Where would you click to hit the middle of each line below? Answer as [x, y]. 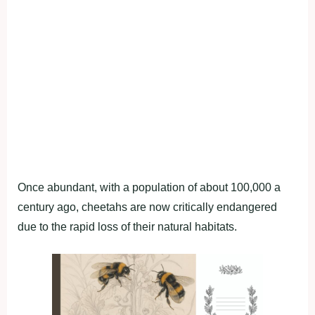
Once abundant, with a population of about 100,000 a [149, 188]
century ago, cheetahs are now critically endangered [147, 207]
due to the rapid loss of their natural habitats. [127, 227]
